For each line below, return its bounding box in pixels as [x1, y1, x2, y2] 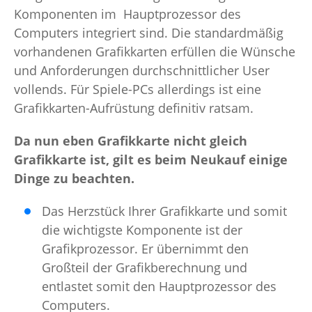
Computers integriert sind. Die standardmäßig [14, 24, 283, 42]
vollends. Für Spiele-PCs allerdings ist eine [14, 81, 261, 98]
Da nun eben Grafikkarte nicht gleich [14, 132, 247, 150]
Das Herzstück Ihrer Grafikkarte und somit [42, 203, 287, 220]
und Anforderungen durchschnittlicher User [14, 62, 270, 79]
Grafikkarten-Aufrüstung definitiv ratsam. [14, 100, 253, 117]
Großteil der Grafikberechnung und [42, 259, 247, 276]
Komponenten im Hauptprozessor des [14, 6, 241, 23]
